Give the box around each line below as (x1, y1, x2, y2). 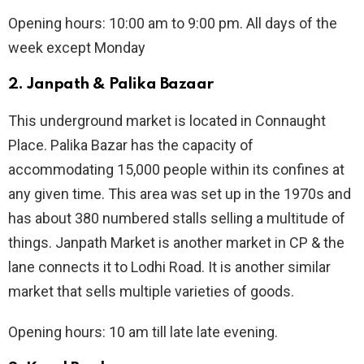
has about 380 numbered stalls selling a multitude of (8, 210, 345, 227)
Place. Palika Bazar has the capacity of (8, 136, 253, 154)
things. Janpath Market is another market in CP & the (8, 234, 344, 252)
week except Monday (8, 39, 145, 57)
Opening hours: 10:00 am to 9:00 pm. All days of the (8, 15, 337, 32)
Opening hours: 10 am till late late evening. (8, 323, 278, 341)
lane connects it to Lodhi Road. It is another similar (8, 258, 331, 276)
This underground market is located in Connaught (8, 112, 326, 130)
